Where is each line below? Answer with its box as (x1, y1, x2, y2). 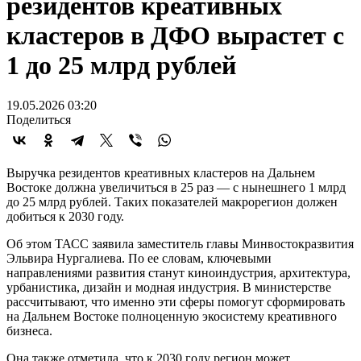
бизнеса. (6, 323, 52, 338)
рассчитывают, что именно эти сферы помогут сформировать (6, 294, 345, 309)
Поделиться (6, 112, 71, 127)
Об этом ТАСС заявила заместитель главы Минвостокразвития (6, 236, 354, 251)
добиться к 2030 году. (6, 209, 127, 223)
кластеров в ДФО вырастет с (6, 21, 344, 51)
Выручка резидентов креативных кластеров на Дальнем (6, 165, 315, 180)
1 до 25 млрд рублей (6, 51, 236, 81)
